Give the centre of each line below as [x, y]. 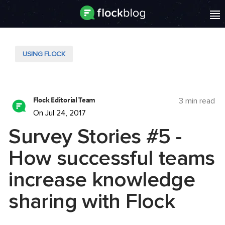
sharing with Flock [92, 201]
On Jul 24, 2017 [60, 113]
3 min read [197, 101]
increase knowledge [102, 180]
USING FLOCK [44, 54]
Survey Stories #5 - [95, 137]
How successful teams [112, 158]
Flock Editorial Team [65, 100]
